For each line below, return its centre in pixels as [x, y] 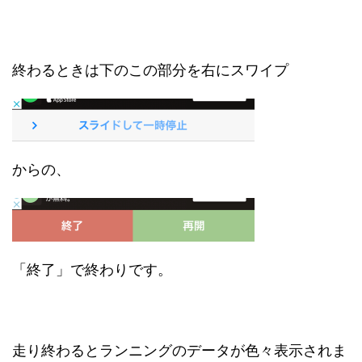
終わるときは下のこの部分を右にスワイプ [150, 70]
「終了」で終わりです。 [92, 269]
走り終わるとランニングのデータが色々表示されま [179, 350]
